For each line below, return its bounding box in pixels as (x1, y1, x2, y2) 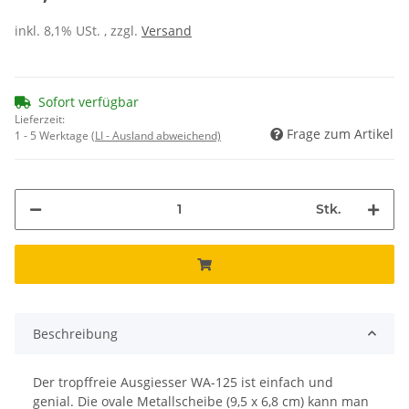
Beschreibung (33, 324, 118, 342)
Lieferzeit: (15, 110, 65, 127)
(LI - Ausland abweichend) (91, 127, 221, 143)
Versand (142, 21, 192, 39)
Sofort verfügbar (38, 92, 139, 110)
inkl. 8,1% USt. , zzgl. (15, 21, 142, 39)
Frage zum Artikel (287, 124, 393, 142)
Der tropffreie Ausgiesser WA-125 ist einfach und (33, 372, 333, 391)
